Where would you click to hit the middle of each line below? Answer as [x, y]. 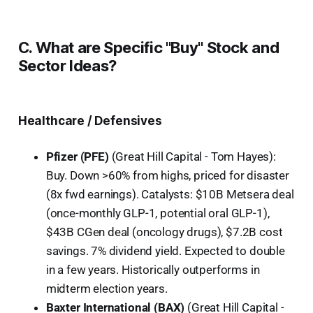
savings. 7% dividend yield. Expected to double [165, 250]
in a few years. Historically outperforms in [153, 269]
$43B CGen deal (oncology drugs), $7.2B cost [164, 232]
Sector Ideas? [67, 65]
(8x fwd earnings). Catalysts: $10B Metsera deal [170, 194]
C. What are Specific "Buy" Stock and [148, 47]
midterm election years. [107, 288]
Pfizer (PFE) [77, 156]
